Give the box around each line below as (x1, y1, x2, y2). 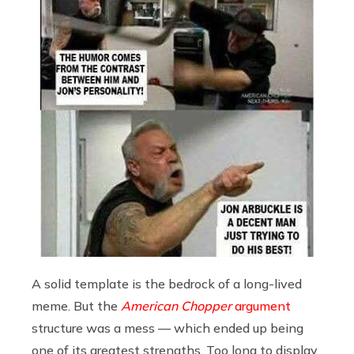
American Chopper (121, 297, 235, 314)
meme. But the (32, 297, 121, 314)
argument (235, 297, 291, 314)
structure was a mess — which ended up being (32, 319, 303, 336)
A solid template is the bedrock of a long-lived (32, 275, 302, 292)
